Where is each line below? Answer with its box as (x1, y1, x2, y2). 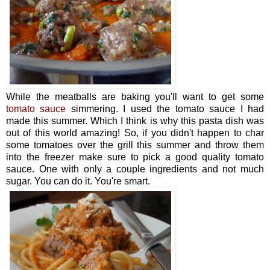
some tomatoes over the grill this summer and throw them (6, 139, 264, 150)
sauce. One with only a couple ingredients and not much (6, 163, 264, 174)
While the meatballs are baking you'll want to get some (6, 91, 264, 102)
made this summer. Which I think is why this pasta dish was (6, 115, 264, 126)
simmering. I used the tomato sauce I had (66, 103, 265, 114)
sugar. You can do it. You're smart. (6, 175, 150, 186)
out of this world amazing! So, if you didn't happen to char (6, 127, 264, 138)
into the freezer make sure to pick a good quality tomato (6, 151, 264, 162)
